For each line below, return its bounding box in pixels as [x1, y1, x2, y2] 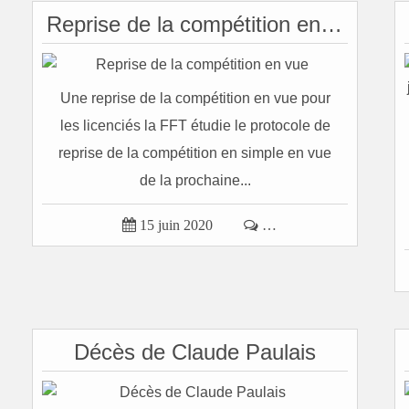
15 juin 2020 [140, 217, 213, 233]
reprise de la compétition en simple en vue [58, 145, 331, 161]
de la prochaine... [139, 173, 251, 188]
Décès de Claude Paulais [74, 340, 316, 364]
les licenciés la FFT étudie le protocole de [59, 118, 330, 133]
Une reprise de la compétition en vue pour [59, 90, 330, 106]
